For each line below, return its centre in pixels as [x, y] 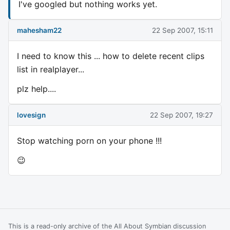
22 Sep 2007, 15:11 [183, 30]
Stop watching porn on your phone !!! [89, 141]
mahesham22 [39, 30]
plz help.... [36, 89]
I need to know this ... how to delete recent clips [111, 56]
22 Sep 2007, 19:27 [181, 115]
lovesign [31, 115]
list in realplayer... [51, 70]
